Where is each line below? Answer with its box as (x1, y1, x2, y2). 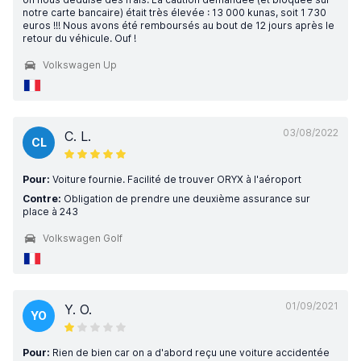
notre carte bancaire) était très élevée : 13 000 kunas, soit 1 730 (23, 6, 326, 19)
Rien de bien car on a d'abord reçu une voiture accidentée (50, 346, 330, 359)
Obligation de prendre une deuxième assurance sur (61, 193, 310, 205)
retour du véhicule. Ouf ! (23, 32, 136, 44)
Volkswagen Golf (43, 232, 122, 244)
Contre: (23, 193, 61, 205)
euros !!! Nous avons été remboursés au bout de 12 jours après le (23, 19, 334, 31)
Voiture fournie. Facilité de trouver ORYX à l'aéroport (50, 173, 301, 185)
